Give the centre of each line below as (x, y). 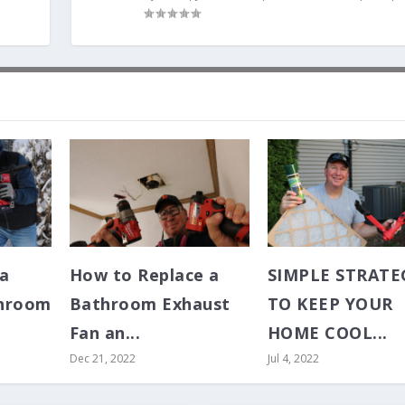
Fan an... (105, 333)
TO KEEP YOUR (330, 304)
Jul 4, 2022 (293, 359)
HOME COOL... (327, 333)
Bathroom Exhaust (150, 304)
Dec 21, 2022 (102, 359)
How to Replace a (144, 275)
